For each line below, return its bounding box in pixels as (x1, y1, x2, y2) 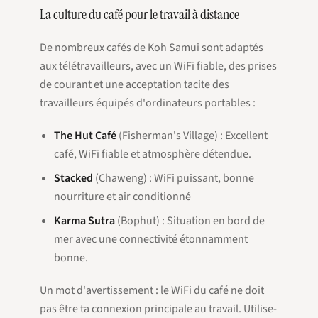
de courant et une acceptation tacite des (40, 77, 229, 93)
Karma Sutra (54, 213, 115, 229)
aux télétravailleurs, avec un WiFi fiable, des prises (40, 58, 277, 75)
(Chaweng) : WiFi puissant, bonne (93, 170, 254, 187)
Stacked (54, 170, 93, 187)
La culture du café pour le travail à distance (40, 5, 239, 24)
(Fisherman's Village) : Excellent (116, 128, 268, 144)
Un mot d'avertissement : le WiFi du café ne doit (40, 283, 264, 299)
